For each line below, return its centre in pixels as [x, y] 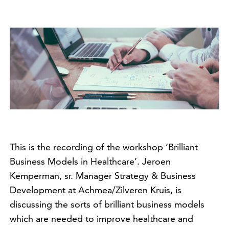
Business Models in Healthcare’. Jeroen [90, 162]
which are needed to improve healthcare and [101, 219]
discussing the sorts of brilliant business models [107, 204]
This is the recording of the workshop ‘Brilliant [104, 147]
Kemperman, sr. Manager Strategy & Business [103, 176]
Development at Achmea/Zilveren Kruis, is [96, 190]
